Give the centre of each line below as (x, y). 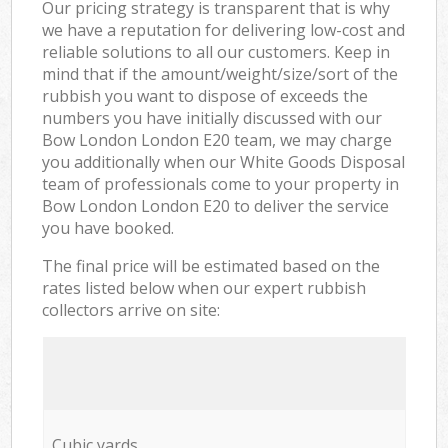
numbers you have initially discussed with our (212, 117)
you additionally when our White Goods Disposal (224, 161)
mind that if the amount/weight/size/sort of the (220, 73)
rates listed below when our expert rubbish (204, 287)
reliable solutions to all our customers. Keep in (216, 51)
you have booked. (108, 227)
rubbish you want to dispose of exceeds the (205, 95)
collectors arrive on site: (131, 309)
